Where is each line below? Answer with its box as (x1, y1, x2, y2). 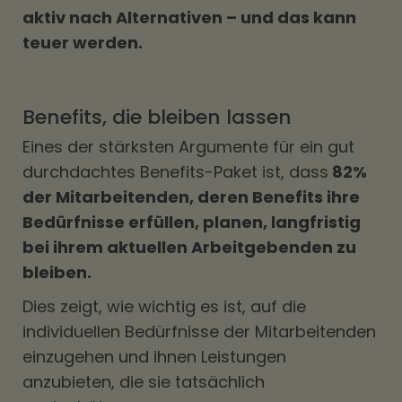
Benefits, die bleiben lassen (22, 103, 292, 131)
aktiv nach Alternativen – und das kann (22, 6, 356, 29)
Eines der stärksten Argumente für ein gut (22, 135, 354, 158)
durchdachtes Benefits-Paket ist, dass (22, 161, 328, 183)
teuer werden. (22, 31, 143, 54)
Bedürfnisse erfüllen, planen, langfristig (22, 211, 361, 233)
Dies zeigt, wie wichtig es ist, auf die (22, 295, 306, 318)
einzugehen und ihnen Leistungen (22, 345, 286, 368)
